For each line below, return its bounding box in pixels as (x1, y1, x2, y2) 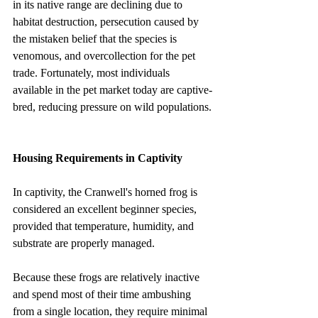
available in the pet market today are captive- (13, 83, 212, 96)
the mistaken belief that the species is (13, 32, 180, 45)
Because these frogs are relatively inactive (13, 270, 202, 283)
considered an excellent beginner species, (13, 202, 199, 215)
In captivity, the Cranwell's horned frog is (13, 185, 200, 198)
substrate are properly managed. (13, 236, 155, 249)
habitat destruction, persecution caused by (13, 15, 202, 28)
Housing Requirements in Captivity (13, 151, 182, 164)
